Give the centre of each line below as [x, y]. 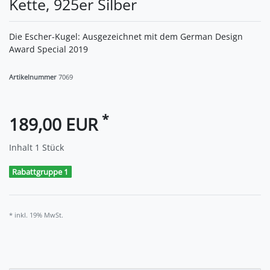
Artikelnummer [34, 77]
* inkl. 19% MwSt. [36, 215]
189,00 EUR [55, 124]
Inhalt [22, 147]
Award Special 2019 [49, 49]
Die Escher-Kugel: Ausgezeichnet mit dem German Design [126, 36]
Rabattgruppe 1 [40, 171]
